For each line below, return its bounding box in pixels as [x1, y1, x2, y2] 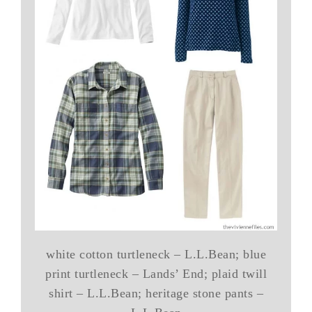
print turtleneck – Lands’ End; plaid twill [45, 267, 267, 281]
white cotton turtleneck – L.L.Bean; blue [46, 247, 266, 262]
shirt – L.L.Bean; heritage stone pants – [49, 286, 263, 301]
